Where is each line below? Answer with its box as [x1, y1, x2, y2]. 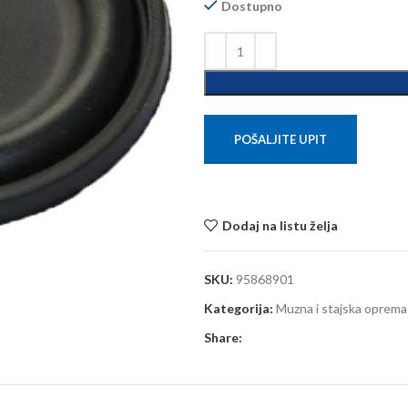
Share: [204, 330, 242, 345]
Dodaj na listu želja [221, 217, 338, 233]
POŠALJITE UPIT [234, 132, 327, 147]
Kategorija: [204, 301, 273, 316]
